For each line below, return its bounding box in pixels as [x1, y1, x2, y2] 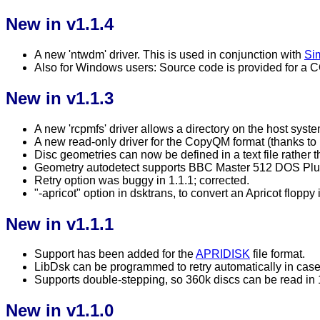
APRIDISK [196, 248, 250, 261]
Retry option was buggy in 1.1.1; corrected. [34, 174, 249, 186]
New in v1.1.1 [6, 214, 114, 234]
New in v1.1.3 [6, 88, 114, 108]
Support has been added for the [34, 248, 196, 261]
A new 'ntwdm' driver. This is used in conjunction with [34, 48, 304, 61]
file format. [250, 248, 305, 261]
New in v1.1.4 [6, 14, 114, 34]
